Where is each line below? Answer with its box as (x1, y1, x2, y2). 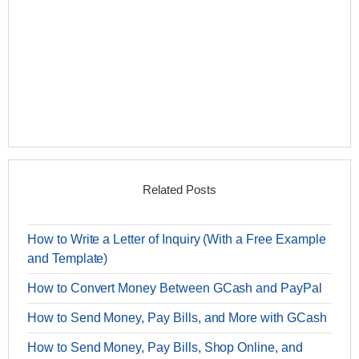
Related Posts (143, 183, 216, 196)
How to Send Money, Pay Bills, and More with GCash (27, 311, 327, 325)
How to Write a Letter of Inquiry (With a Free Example (27, 232, 326, 246)
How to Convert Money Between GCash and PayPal (27, 281, 322, 295)
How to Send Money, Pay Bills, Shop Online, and (27, 341, 303, 354)
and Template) (27, 252, 108, 265)
